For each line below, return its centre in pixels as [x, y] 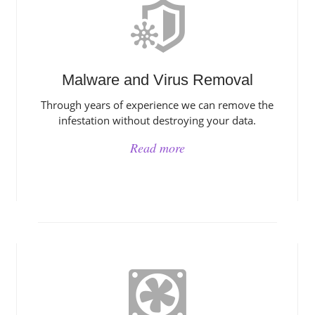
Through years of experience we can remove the [157, 105]
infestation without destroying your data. [157, 120]
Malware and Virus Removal [157, 80]
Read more [157, 148]
